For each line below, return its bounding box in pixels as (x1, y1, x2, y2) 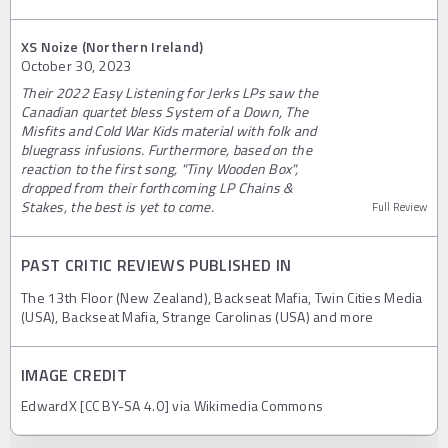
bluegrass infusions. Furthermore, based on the (21, 138, 312, 160)
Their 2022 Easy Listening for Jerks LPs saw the (21, 81, 319, 103)
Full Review (371, 198, 427, 215)
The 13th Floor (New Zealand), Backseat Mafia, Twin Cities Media (21, 286, 423, 308)
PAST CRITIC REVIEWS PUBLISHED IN (21, 252, 292, 277)
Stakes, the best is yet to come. (21, 195, 214, 217)
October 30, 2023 (21, 54, 132, 76)
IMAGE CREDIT (21, 362, 127, 387)
